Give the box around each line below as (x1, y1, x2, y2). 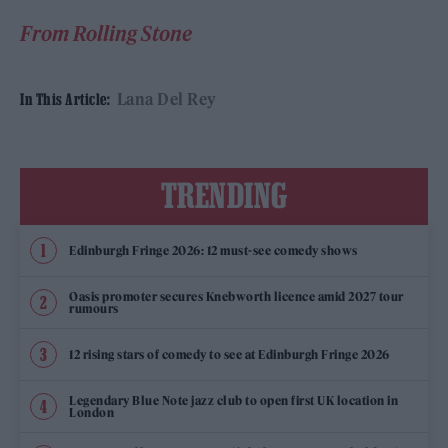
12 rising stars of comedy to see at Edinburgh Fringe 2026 (69, 346, 390, 362)
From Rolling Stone (20, 21, 193, 46)
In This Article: (20, 90, 110, 108)
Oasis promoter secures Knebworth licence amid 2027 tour (69, 288, 404, 304)
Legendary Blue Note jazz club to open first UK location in (69, 392, 398, 408)
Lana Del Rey (116, 89, 217, 109)
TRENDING (160, 176, 288, 214)
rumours (69, 300, 119, 316)
